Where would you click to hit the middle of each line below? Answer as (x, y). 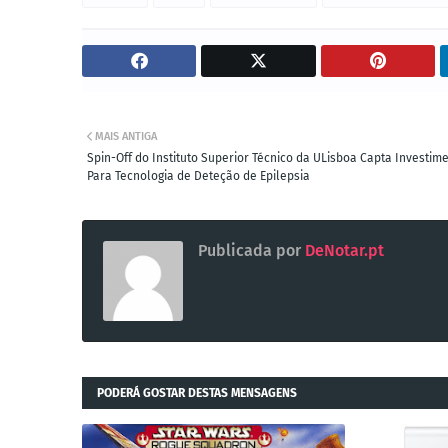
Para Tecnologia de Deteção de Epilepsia (198, 175)
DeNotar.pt (342, 250)
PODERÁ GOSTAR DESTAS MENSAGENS (197, 392)
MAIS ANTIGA (126, 136)
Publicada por (249, 250)
